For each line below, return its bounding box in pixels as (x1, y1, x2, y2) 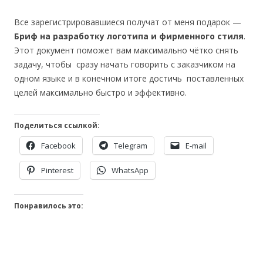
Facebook (41, 140, 76, 151)
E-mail (186, 140, 207, 151)
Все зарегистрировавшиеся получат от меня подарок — (14, 16, 241, 28)
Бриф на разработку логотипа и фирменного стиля (14, 31, 244, 42)
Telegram (114, 140, 147, 151)
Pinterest (41, 165, 73, 176)
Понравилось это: (14, 201, 83, 211)
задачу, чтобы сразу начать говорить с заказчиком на (14, 59, 235, 70)
